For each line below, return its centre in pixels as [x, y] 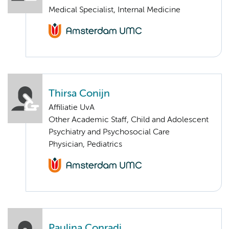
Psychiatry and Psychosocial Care [109, 132]
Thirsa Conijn [79, 94]
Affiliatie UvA [72, 108]
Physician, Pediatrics [85, 144]
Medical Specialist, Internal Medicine [114, 10]
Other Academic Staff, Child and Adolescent [129, 120]
